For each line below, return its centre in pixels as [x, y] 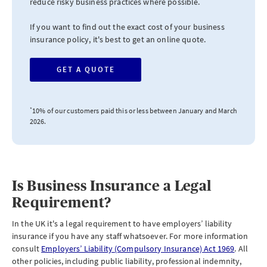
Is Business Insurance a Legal [112, 186]
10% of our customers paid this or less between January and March [135, 111]
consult [27, 249]
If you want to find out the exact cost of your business [127, 27]
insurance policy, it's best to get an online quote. [118, 39]
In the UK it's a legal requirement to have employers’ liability [122, 223]
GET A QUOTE [86, 69]
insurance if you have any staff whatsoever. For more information [130, 236]
